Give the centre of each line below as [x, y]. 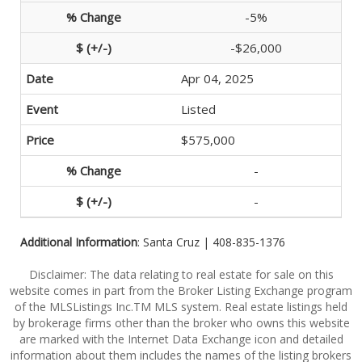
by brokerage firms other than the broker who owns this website [181, 323]
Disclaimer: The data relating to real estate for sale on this [181, 274]
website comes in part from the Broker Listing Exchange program [181, 290]
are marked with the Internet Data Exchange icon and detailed [181, 339]
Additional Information [79, 242]
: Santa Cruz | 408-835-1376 [211, 242]
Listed [198, 109]
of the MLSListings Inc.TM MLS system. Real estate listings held [181, 307]
